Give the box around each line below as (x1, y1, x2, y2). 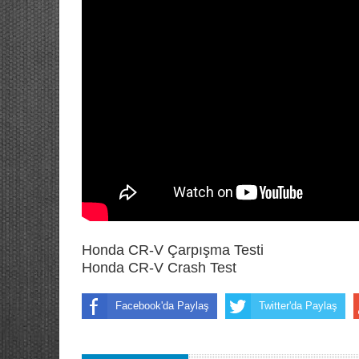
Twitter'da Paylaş (259, 299, 337, 312)
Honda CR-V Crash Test (82, 259, 236, 276)
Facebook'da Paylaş (115, 299, 209, 312)
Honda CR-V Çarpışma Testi (82, 241, 264, 258)
